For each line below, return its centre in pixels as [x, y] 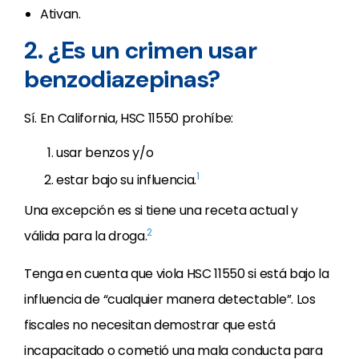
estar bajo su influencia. [126, 179]
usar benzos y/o [105, 152]
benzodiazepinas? [122, 79]
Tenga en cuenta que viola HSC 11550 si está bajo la [177, 273]
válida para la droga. [86, 236]
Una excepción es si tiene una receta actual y [161, 210]
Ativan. [61, 14]
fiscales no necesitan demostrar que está [150, 325]
